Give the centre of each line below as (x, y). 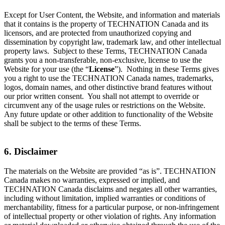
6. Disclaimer (31, 152)
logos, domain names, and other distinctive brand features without (108, 87)
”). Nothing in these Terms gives (167, 69)
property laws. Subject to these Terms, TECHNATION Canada (105, 51)
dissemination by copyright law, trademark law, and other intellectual (113, 42)
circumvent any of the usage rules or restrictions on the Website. (106, 105)
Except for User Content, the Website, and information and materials (112, 15)
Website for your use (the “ (46, 69)
